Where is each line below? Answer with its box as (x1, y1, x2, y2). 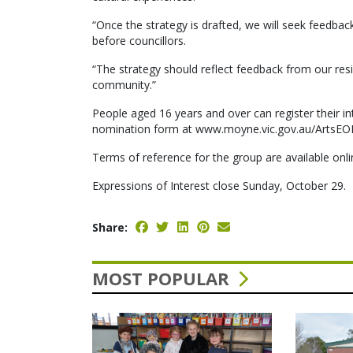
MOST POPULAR (92, 266, 234, 290)
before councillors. (92, 33, 186, 48)
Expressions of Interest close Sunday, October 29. (92, 178, 346, 193)
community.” (92, 77, 156, 92)
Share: (92, 220, 128, 235)
